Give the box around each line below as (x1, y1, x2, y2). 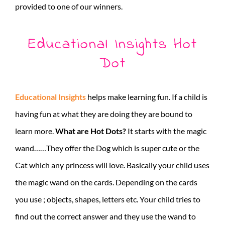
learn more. (15, 126, 55, 136)
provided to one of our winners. (15, 1, 123, 11)
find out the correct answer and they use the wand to (15, 211, 196, 221)
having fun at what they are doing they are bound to (15, 108, 192, 119)
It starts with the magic (128, 126, 206, 136)
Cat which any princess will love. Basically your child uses (15, 160, 209, 170)
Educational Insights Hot (28, 33, 197, 56)
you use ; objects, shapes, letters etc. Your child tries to (15, 194, 200, 204)
